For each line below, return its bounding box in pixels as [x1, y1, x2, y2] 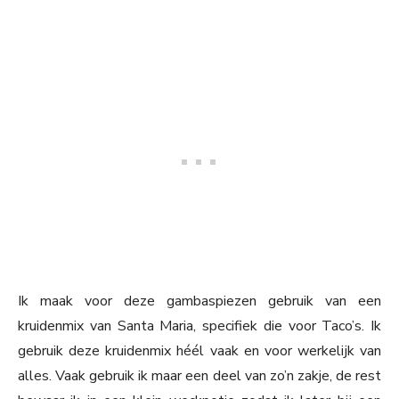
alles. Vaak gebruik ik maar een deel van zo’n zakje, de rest [18, 366, 381, 387]
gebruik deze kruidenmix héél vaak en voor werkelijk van [18, 341, 381, 362]
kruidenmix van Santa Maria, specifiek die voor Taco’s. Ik [18, 316, 381, 337]
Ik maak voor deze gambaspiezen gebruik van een [18, 291, 381, 312]
